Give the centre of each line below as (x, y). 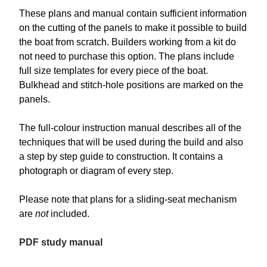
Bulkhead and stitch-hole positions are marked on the (131, 85)
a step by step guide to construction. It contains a (121, 157)
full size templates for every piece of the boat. (114, 71)
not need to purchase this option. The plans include (127, 57)
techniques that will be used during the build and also (131, 142)
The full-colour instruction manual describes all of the (130, 128)
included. (69, 214)
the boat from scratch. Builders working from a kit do (128, 42)
